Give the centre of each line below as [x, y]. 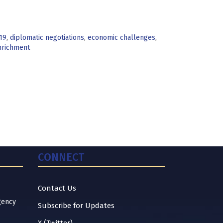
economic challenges [121, 38]
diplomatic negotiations [47, 38]
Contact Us [57, 188]
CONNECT [61, 157]
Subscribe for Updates [76, 206]
